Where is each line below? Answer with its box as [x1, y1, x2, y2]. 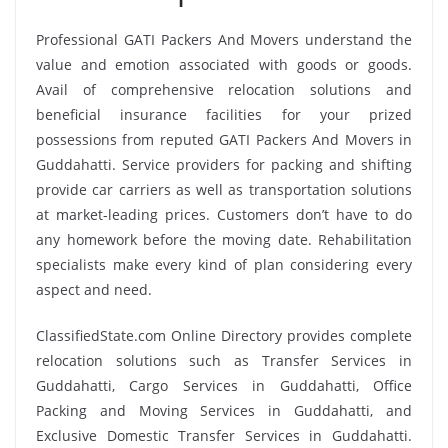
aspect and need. [36, 279, 152, 299]
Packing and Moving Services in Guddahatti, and [36, 400, 412, 420]
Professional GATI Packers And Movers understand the [36, 29, 412, 49]
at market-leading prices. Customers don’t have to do [36, 204, 412, 224]
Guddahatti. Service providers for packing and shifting [36, 154, 412, 174]
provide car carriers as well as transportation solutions [36, 179, 412, 199]
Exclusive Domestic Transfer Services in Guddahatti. [36, 425, 412, 445]
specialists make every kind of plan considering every [36, 254, 412, 274]
